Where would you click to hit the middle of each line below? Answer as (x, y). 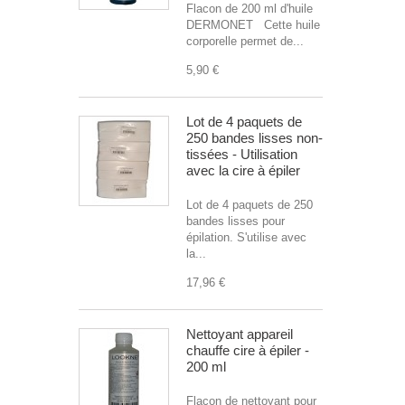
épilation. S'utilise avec (246, 237)
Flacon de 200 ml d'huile (250, 9)
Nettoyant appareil (240, 334)
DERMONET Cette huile (253, 25)
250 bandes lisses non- (254, 138)
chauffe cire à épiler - (248, 350)
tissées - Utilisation (242, 154)
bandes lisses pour (235, 221)
